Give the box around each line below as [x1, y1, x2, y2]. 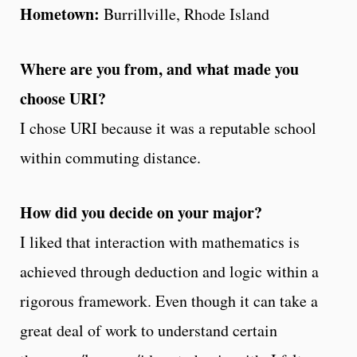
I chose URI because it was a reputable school [20, 116, 316, 139]
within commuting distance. [20, 146, 201, 168]
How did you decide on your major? [20, 200, 262, 224]
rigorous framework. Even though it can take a [20, 289, 318, 312]
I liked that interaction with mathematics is [20, 230, 300, 253]
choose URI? [20, 86, 106, 110]
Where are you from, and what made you [20, 57, 299, 80]
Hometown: [20, 2, 104, 25]
